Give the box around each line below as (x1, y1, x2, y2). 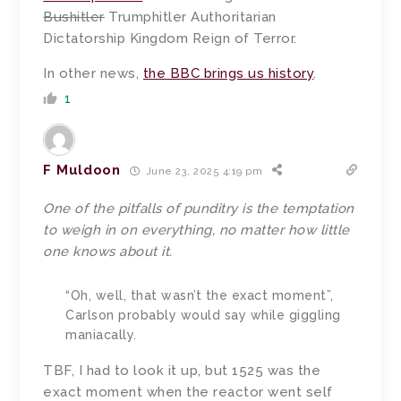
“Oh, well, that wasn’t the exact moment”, (65, 288, 334, 303)
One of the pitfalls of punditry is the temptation (43, 200, 354, 218)
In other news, (43, 65, 143, 82)
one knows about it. (43, 243, 173, 260)
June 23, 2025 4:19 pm (143, 165, 263, 177)
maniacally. (65, 328, 137, 343)
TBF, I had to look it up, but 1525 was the (43, 363, 321, 380)
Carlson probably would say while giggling (65, 308, 341, 323)
